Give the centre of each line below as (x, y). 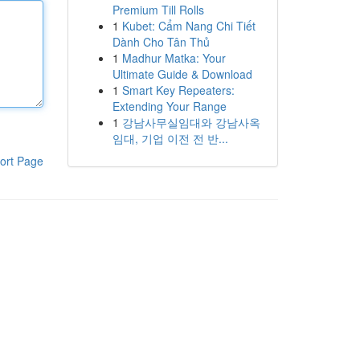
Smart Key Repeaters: (178, 90)
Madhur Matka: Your (174, 58)
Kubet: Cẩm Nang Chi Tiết (188, 26)
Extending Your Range (169, 106)
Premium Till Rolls (158, 10)
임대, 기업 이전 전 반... (170, 138)
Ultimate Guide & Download (182, 74)
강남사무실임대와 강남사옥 (191, 122)
